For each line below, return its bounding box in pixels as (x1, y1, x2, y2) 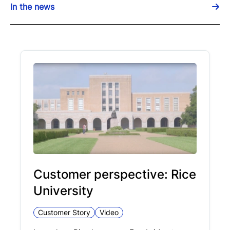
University (33, 183, 93, 199)
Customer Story (38, 208, 90, 217)
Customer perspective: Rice (33, 167, 196, 182)
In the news (10, 2, 54, 12)
